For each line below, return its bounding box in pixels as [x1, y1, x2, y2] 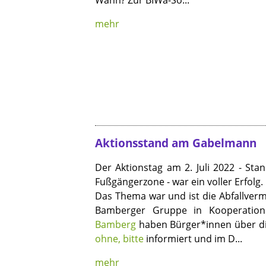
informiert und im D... [144, 232, 242, 246]
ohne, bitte [95, 232, 144, 246]
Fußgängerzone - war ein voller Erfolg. [95, 175, 263, 189]
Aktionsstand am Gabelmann [95, 135, 256, 151]
